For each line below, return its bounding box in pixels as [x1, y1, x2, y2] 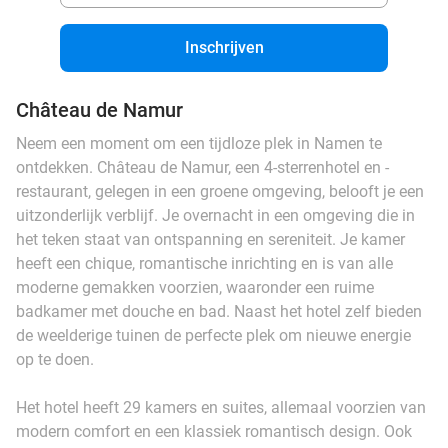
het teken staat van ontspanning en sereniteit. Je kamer [16, 229, 405, 249]
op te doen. [16, 349, 94, 369]
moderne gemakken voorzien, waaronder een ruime [16, 277, 374, 297]
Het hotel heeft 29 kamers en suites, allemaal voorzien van [16, 397, 426, 417]
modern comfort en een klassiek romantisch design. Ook [16, 421, 412, 441]
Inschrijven [184, 37, 264, 57]
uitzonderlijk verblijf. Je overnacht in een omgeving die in [16, 205, 415, 225]
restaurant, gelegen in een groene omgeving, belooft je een [16, 181, 424, 201]
